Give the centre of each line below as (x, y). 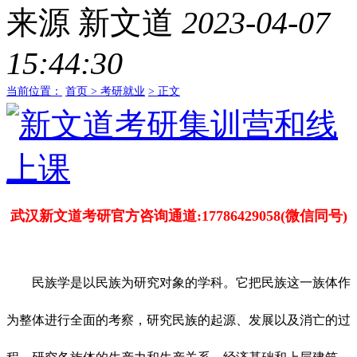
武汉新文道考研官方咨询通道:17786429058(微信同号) (178, 216)
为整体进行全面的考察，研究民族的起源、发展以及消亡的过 (178, 320)
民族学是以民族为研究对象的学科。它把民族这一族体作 (178, 283)
